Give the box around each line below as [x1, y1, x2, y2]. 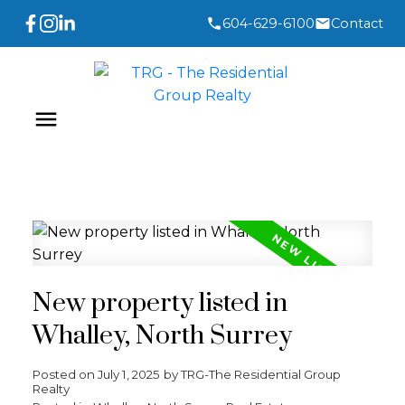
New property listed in [32, 287, 287, 320]
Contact [331, 15, 383, 32]
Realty [32, 381, 70, 396]
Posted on [32, 366, 98, 381]
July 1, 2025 [97, 366, 160, 381]
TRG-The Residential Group [180, 366, 341, 381]
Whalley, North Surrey [32, 319, 292, 353]
